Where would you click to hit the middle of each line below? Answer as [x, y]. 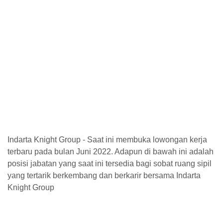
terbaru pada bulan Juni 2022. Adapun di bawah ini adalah [111, 152]
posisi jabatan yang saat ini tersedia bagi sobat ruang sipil [110, 164]
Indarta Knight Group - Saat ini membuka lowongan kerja [107, 140]
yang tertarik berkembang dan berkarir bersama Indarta [104, 175]
